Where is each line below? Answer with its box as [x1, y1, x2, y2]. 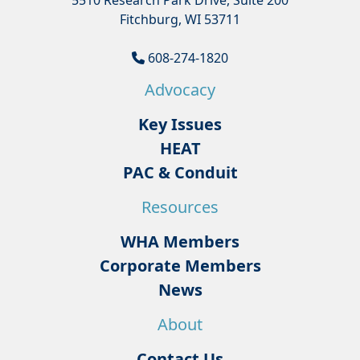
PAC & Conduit [122, 162, 238, 183]
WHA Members [121, 231, 239, 252]
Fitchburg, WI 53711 [120, 10, 240, 28]
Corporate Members [99, 255, 261, 276]
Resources [141, 196, 219, 218]
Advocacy [145, 79, 215, 100]
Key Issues [138, 113, 222, 135]
